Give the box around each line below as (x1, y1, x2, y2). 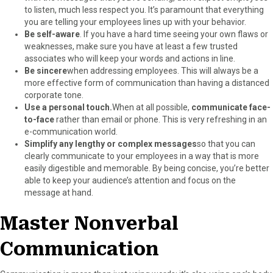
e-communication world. (24, 126, 118, 136)
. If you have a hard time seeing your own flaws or (80, 29, 268, 39)
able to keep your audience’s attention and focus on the (24, 175, 236, 185)
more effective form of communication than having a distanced (24, 77, 269, 88)
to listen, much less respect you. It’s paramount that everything (24, 4, 264, 15)
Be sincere (24, 65, 67, 76)
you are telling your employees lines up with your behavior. (24, 16, 246, 27)
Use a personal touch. (24, 102, 112, 112)
